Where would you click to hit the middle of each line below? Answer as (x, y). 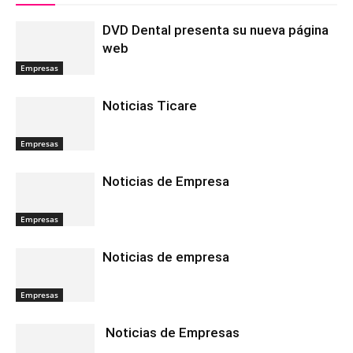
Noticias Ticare (150, 105)
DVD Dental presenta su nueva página (216, 30)
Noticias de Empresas (171, 332)
